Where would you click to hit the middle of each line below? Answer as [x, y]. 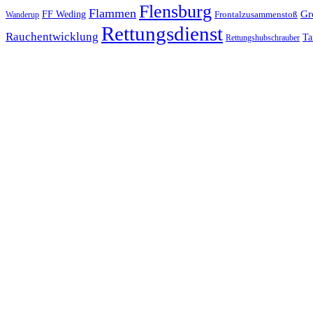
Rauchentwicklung [52, 37]
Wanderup [22, 15]
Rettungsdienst [162, 34]
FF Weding [64, 15]
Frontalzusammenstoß [256, 15]
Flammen [112, 14]
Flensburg [175, 12]
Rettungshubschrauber [263, 38]
